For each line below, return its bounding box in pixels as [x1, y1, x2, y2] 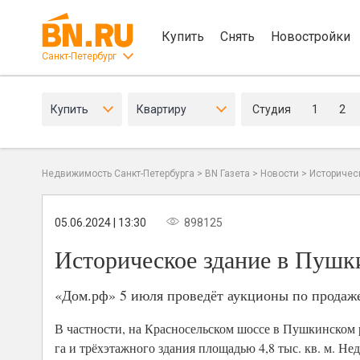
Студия [252, 103, 291, 116]
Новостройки [271, 28, 350, 44]
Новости [260, 168, 299, 179]
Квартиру [137, 103, 186, 116]
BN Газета [205, 168, 250, 179]
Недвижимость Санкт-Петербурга [42, 168, 194, 179]
